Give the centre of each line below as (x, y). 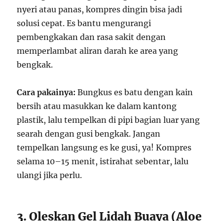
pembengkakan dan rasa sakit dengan (92, 37)
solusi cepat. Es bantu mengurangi (84, 23)
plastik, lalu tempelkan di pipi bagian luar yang (109, 120)
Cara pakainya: (46, 92)
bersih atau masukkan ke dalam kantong (97, 106)
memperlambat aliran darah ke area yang (98, 51)
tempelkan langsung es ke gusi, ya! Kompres (104, 147)
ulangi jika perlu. (50, 175)
